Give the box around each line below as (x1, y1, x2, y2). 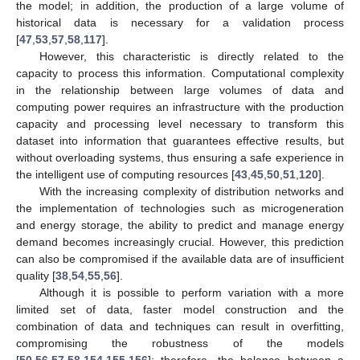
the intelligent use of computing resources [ (16, 168, 235, 182)
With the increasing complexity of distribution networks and (39, 185, 344, 198)
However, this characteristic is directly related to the (39, 50, 344, 63)
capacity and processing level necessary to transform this (16, 117, 344, 131)
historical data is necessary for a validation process (16, 16, 344, 30)
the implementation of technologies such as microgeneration (16, 202, 344, 215)
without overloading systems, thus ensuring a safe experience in (16, 151, 344, 165)
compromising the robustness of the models (16, 337, 344, 350)
